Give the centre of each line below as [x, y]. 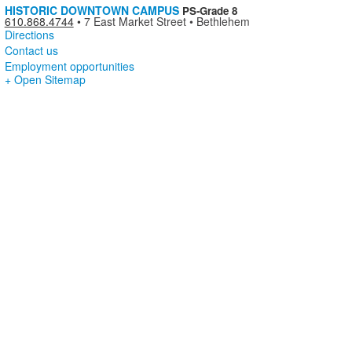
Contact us [31, 51]
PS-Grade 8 [209, 11]
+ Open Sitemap [45, 80]
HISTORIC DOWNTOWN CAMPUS [92, 11]
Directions [29, 35]
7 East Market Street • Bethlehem [167, 22]
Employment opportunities [69, 66]
